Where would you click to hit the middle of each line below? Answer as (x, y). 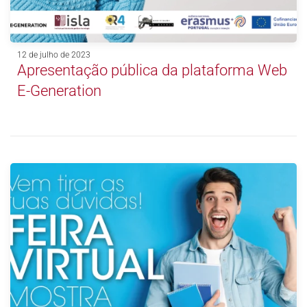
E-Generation (59, 91)
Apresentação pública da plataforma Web (152, 71)
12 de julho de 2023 (54, 55)
